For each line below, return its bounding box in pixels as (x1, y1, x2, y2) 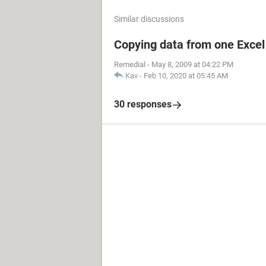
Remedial (114, 60, 145, 69)
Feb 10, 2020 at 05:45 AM (144, 71, 228, 80)
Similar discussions (114, 14, 184, 24)
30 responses (114, 99, 172, 110)
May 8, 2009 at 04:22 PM (151, 60, 233, 69)
